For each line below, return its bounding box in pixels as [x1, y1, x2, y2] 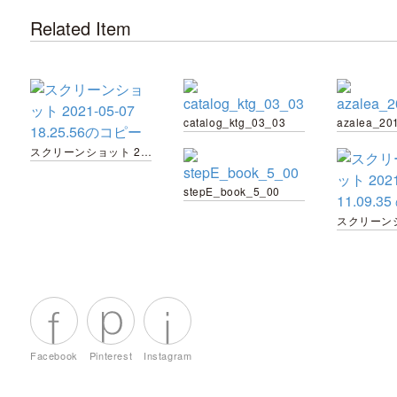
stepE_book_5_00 [183, 183, 280, 198]
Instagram [144, 348, 192, 362]
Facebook [30, 348, 78, 362]
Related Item [30, 15, 131, 41]
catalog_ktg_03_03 [183, 114, 286, 129]
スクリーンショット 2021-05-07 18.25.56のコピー [140, 144, 152, 159]
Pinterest [89, 348, 133, 362]
